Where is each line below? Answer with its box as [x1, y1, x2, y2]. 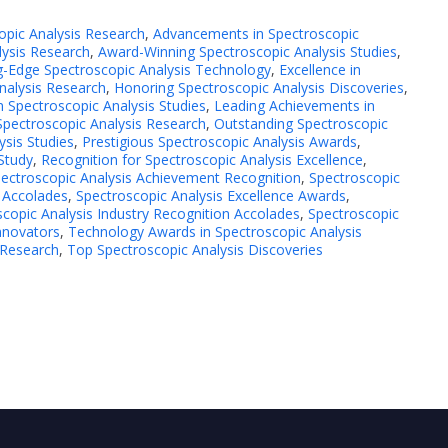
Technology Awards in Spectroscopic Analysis [68, 221, 362, 241]
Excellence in [279, 59, 361, 79]
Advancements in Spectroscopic [153, 23, 359, 43]
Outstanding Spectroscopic [214, 113, 388, 133]
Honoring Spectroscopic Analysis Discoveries [114, 77, 404, 97]
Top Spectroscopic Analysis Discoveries [67, 239, 323, 259]
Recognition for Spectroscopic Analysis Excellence [41, 149, 363, 169]
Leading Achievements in [214, 95, 375, 115]
